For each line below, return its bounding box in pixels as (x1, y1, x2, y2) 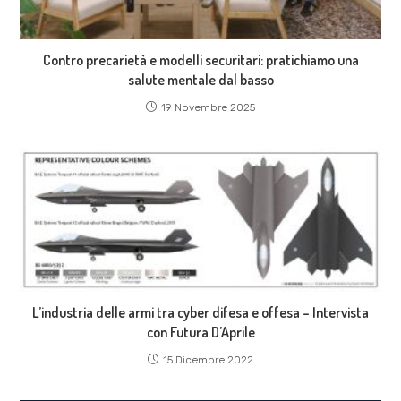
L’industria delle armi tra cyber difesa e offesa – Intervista (32, 303, 369, 322)
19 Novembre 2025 (161, 100, 255, 114)
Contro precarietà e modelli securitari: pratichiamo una (42, 50, 359, 69)
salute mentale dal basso (127, 70, 274, 89)
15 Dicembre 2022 (163, 354, 253, 367)
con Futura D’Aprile (146, 323, 255, 342)
